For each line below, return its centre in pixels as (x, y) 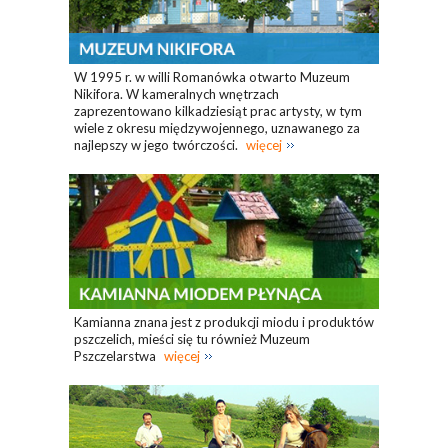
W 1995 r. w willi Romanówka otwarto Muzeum (212, 77)
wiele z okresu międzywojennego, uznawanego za (217, 128)
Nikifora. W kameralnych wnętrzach (176, 94)
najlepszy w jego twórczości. (157, 145)
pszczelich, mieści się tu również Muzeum (192, 339)
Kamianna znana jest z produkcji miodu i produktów (224, 322)
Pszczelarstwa (116, 356)
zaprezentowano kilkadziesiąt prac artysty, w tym (218, 111)
